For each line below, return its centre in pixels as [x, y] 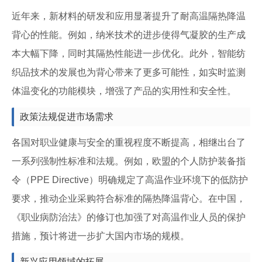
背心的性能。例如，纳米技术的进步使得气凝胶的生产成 [129, 35]
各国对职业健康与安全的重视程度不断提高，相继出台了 [129, 142]
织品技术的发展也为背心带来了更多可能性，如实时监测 [129, 72]
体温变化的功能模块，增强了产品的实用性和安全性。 [124, 91]
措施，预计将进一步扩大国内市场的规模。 [101, 236]
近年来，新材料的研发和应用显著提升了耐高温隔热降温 [129, 16]
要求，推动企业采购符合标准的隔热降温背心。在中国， [129, 199]
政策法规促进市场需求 [67, 117]
